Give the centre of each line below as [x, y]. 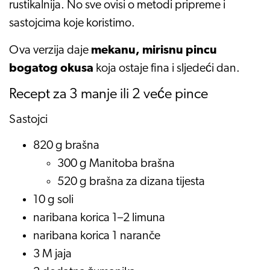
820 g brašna [66, 146]
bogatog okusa [51, 68]
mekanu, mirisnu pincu [154, 50]
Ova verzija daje [50, 50]
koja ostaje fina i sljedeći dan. [167, 68]
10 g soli [53, 200]
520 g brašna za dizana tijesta [131, 182]
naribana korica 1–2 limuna [99, 218]
